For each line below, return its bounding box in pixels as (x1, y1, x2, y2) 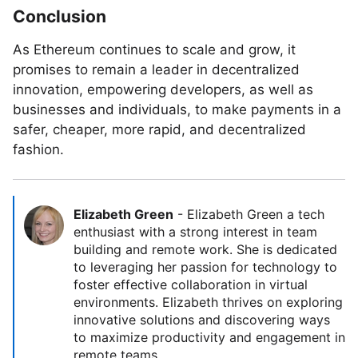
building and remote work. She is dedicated (74, 241, 337, 257)
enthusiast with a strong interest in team (74, 224, 317, 240)
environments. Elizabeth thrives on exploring (74, 294, 343, 310)
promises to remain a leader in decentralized (13, 62, 300, 78)
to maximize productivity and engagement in (74, 329, 345, 345)
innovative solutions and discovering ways (74, 312, 330, 328)
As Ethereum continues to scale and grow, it (13, 42, 296, 58)
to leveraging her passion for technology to (74, 259, 337, 275)
